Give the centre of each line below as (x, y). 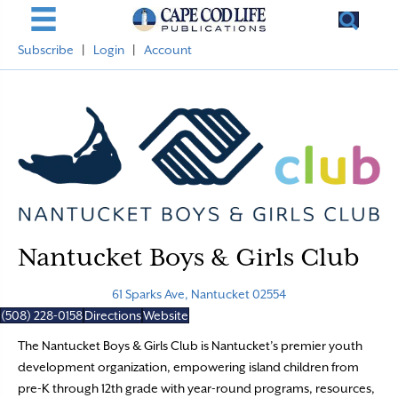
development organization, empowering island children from (188, 366)
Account (168, 50)
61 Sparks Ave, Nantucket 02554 (199, 294)
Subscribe (46, 50)
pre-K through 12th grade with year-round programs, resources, (196, 388)
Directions (113, 315)
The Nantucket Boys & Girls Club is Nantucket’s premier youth (190, 345)
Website (166, 315)
